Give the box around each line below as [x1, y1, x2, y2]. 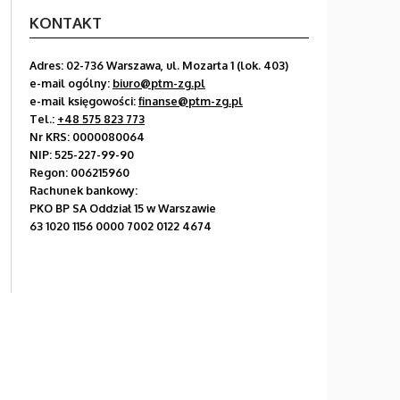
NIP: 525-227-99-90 [29, 146, 134, 162]
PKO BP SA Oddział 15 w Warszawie [29, 200, 216, 215]
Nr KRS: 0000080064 [29, 129, 145, 144]
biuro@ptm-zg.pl [112, 75, 205, 90]
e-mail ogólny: [29, 75, 112, 90]
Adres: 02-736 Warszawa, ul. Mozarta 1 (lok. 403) [29, 57, 288, 72]
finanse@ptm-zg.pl [138, 93, 243, 108]
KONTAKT [29, 12, 102, 32]
